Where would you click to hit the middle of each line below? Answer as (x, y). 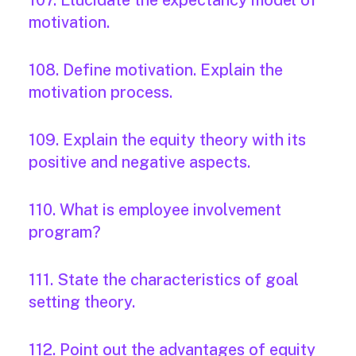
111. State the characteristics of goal (164, 280)
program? (65, 232)
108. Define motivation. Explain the (156, 70)
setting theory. (82, 302)
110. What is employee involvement (155, 210)
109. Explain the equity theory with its (167, 140)
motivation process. (101, 93)
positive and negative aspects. (139, 163)
